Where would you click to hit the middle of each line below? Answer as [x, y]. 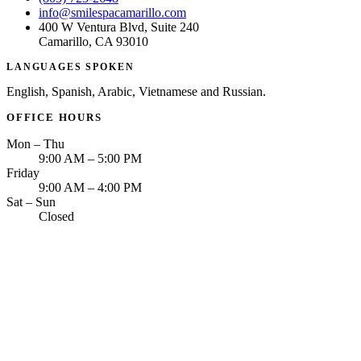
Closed [56, 217]
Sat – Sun [31, 202]
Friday [23, 173]
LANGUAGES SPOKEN [71, 67]
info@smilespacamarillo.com [112, 13]
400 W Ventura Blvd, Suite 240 [119, 27]
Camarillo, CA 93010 [93, 42]
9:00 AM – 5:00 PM [90, 159]
